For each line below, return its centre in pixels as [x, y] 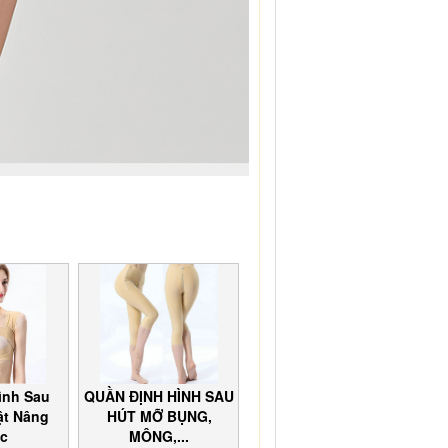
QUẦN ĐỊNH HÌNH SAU [159, 395]
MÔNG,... [159, 435]
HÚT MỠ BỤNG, [159, 415]
